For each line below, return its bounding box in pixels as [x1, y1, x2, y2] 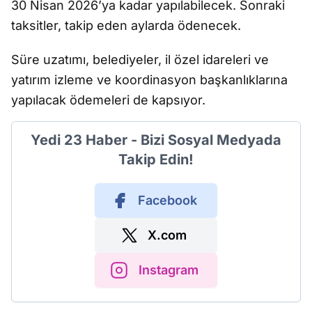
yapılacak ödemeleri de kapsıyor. [11, 93, 205, 107]
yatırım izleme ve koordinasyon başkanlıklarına [11, 72, 288, 87]
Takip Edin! [118, 151, 194, 168]
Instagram [139, 263, 198, 277]
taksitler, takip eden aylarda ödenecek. [11, 18, 241, 33]
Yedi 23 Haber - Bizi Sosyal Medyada [31, 132, 281, 148]
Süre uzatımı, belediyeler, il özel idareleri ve [11, 52, 269, 67]
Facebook [137, 193, 197, 208]
